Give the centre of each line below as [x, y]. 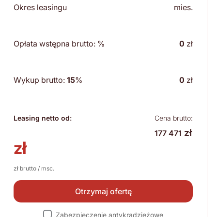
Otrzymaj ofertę [103, 192]
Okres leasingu [40, 8]
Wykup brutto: [40, 80]
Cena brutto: [174, 118]
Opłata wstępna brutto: [55, 44]
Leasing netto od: [43, 118]
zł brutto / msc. [34, 169]
